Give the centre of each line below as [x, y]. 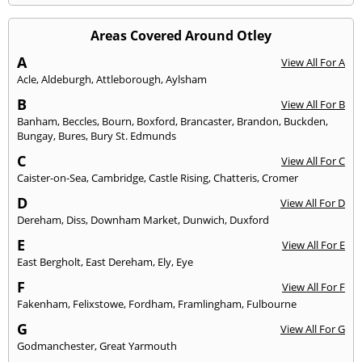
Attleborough [128, 79]
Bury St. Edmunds [133, 135]
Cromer [280, 177]
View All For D [313, 202]
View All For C [313, 160]
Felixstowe [98, 303]
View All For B [313, 104]
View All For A [313, 62]
